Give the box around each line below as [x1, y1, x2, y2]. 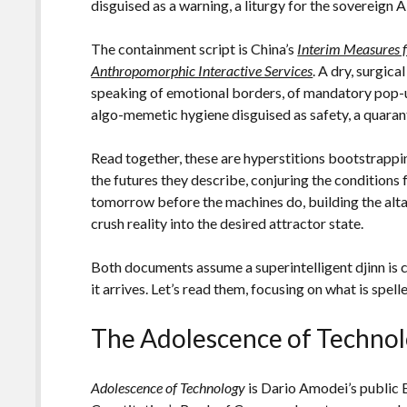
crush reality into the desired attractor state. [91, 213, 364, 232]
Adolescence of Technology [91, 378, 246, 396]
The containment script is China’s [91, 39, 298, 57]
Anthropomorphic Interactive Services [91, 61, 313, 79]
